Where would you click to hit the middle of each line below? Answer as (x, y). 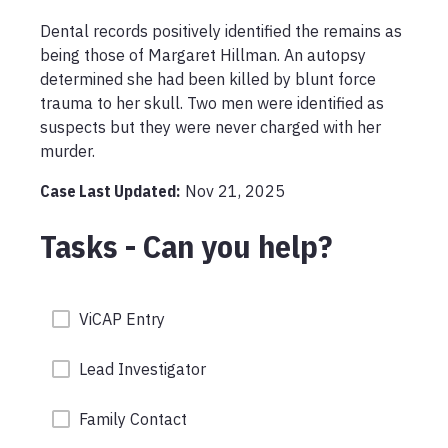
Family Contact (132, 419)
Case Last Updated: (110, 191)
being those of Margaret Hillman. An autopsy (203, 55)
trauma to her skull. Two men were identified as (212, 103)
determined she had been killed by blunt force (208, 79)
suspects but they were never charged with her (210, 127)
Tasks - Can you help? (186, 246)
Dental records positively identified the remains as (221, 31)
